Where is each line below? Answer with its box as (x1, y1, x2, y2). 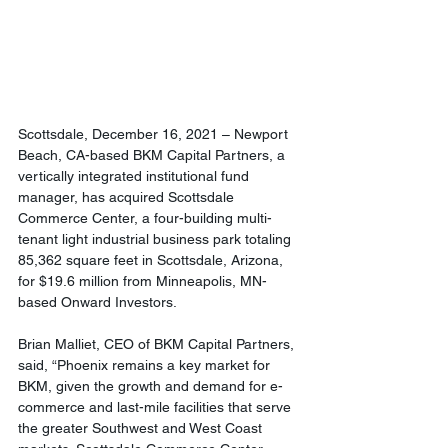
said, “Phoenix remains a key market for (18, 357, 274, 374)
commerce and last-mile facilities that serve (18, 399, 295, 416)
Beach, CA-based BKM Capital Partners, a (18, 147, 289, 164)
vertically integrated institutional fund (18, 168, 253, 185)
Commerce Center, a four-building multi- (18, 210, 272, 227)
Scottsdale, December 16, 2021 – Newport (18, 126, 292, 143)
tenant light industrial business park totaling (18, 231, 295, 248)
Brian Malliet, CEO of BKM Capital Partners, (18, 336, 298, 353)
